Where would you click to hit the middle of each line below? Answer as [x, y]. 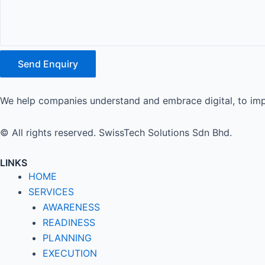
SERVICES [51, 192]
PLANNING [67, 238]
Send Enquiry [48, 64]
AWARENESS [71, 207]
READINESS [69, 222]
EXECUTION [70, 253]
